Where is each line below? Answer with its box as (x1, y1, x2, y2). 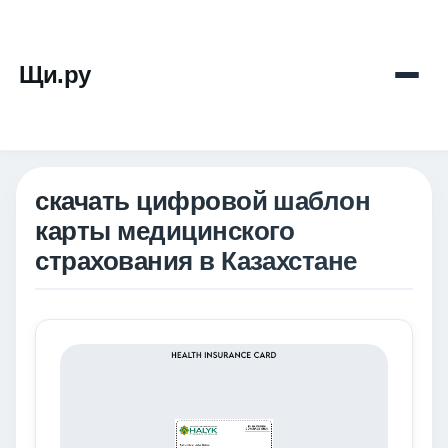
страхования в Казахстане (35, 247, 357, 276)
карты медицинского (35, 217, 295, 246)
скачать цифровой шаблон (35, 187, 371, 216)
